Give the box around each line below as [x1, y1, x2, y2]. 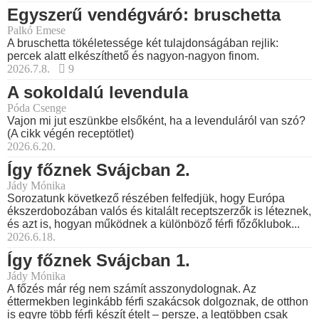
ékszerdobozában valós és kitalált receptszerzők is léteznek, [7, 205, 311, 218]
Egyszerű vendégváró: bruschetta [7, 5, 281, 25]
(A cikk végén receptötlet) [7, 127, 134, 140]
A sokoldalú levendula [7, 83, 188, 103]
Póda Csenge [7, 102, 66, 115]
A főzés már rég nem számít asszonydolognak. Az [7, 283, 256, 296]
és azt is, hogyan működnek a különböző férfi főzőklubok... [7, 218, 300, 231]
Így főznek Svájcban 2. [7, 160, 190, 180]
